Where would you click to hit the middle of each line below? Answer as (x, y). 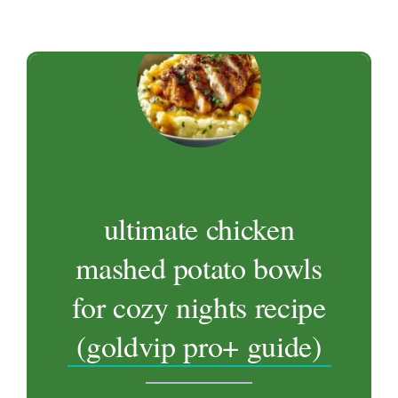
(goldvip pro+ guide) (199, 345)
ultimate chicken (199, 228)
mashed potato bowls (199, 267)
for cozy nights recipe (199, 306)
